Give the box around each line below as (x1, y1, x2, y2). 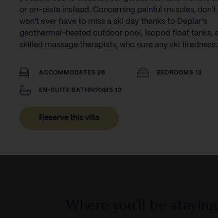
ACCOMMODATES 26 (39, 70, 106, 75)
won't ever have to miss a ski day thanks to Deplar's (19, 18, 207, 25)
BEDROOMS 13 (157, 70, 202, 75)
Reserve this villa (39, 114, 99, 122)
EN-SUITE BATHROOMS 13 (39, 87, 122, 93)
